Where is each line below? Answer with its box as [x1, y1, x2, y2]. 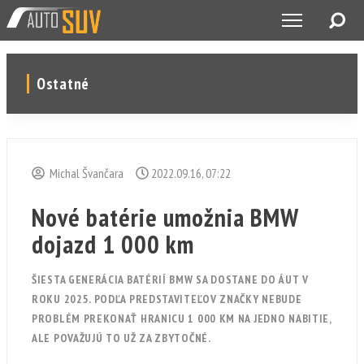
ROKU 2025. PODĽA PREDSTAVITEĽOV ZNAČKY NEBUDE [32, 292, 302, 306]
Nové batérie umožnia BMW [32, 201, 298, 234]
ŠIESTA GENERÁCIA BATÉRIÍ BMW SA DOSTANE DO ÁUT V [32, 272, 309, 287]
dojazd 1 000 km [32, 227, 194, 261]
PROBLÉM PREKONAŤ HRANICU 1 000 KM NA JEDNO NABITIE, [32, 311, 331, 326]
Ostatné [37, 74, 89, 93]
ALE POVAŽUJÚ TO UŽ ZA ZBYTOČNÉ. [32, 331, 211, 345]
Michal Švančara [45, 165, 123, 181]
